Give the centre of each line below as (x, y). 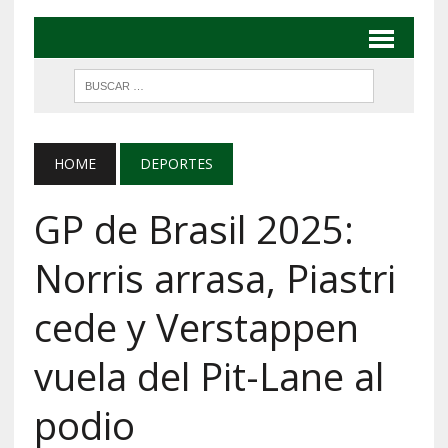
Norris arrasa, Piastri (214, 277)
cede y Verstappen (196, 326)
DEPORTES (176, 163)
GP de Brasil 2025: (193, 228)
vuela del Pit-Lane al (208, 375)
